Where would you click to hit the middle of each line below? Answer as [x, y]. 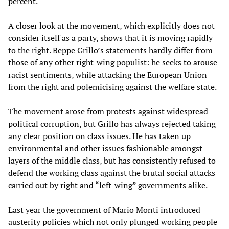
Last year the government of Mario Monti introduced [104, 209]
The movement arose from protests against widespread [108, 111]
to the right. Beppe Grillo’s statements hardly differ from [110, 50]
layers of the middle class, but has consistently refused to [112, 160]
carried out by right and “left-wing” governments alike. [108, 185]
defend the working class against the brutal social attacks [112, 173]
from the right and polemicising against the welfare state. [112, 87]
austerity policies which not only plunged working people [113, 222]
